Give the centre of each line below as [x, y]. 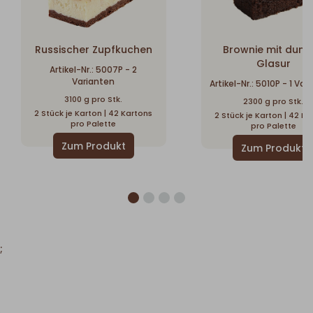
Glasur [273, 64]
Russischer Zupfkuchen [93, 50]
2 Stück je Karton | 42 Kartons [94, 114]
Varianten [94, 82]
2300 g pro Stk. [274, 102]
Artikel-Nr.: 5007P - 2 [94, 70]
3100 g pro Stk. [94, 100]
